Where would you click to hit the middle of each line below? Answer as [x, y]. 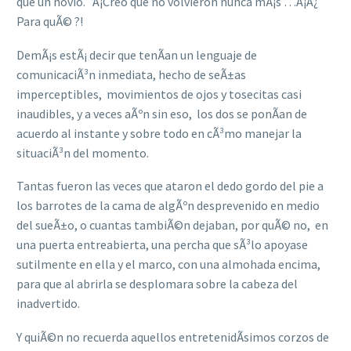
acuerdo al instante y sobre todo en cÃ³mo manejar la [159, 133]
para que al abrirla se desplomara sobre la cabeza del [157, 284]
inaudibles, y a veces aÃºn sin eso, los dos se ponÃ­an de [162, 113]
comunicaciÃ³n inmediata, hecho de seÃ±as [131, 74]
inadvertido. [48, 304]
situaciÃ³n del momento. [83, 152]
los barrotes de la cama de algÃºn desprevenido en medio [168, 206]
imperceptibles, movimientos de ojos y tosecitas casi [159, 94]
